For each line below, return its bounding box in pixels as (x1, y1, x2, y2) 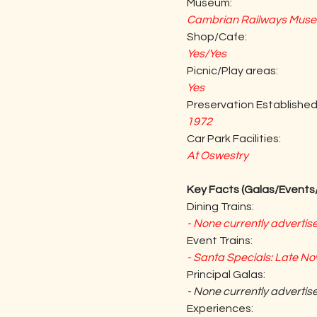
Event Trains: (187, 235, 253, 246)
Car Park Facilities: (187, 133, 281, 144)
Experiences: (187, 303, 253, 314)
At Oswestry (187, 150, 248, 161)
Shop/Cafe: (187, 31, 247, 42)
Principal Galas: (187, 269, 265, 280)
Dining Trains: (187, 201, 254, 212)
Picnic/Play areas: (187, 65, 278, 76)
